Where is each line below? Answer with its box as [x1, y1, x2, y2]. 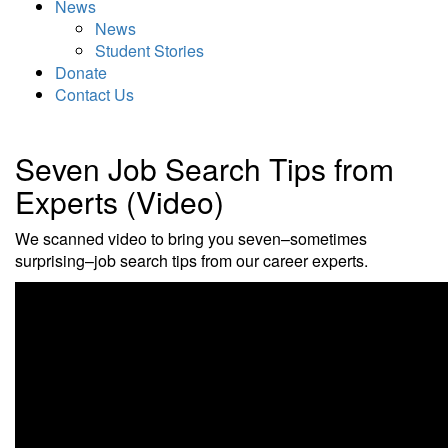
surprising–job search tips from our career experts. [15, 249, 368, 272]
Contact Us [55, 83, 134, 106]
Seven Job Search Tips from [15, 147, 394, 190]
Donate [55, 61, 107, 84]
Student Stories [95, 39, 204, 62]
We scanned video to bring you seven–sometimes [15, 227, 367, 250]
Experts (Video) [15, 180, 224, 223]
